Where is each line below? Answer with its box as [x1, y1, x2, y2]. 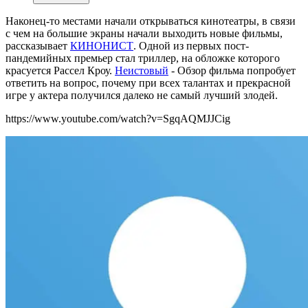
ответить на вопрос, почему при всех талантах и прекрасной [5, 77, 291, 89]
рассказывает [5, 40, 70, 52]
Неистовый [115, 65, 168, 77]
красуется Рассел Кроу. [5, 65, 115, 77]
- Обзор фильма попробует [168, 65, 296, 77]
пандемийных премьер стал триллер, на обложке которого [5, 52, 280, 65]
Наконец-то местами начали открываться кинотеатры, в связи [5, 15, 296, 27]
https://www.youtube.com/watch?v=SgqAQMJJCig [5, 113, 230, 125]
